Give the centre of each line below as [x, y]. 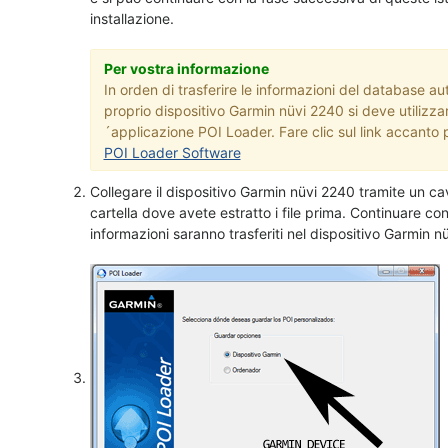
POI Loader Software [172, 152]
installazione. [132, 18]
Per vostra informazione [186, 68]
